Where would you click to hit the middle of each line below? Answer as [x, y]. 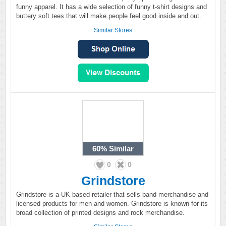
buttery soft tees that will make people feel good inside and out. [109, 16]
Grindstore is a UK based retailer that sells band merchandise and [112, 194]
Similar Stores [113, 30]
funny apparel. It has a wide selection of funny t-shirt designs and [111, 7]
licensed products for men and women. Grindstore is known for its [112, 204]
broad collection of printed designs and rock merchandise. [100, 213]
